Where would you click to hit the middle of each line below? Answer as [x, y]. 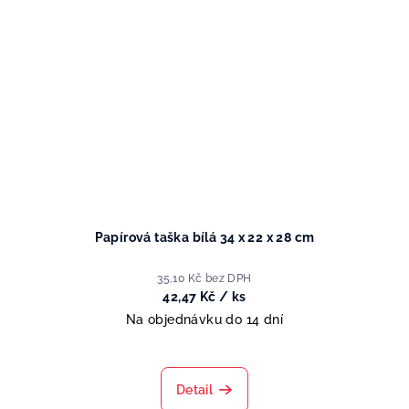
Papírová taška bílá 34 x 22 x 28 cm [204, 238]
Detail [194, 390]
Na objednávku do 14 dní [204, 320]
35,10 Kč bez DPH [204, 279]
